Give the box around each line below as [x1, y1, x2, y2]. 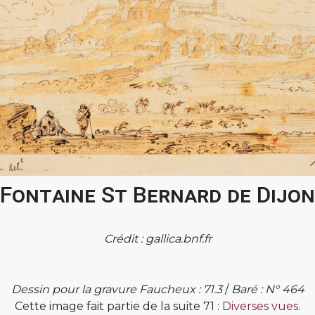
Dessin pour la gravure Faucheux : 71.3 [11, 283, 222, 296]
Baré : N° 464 [231, 283, 304, 296]
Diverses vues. [222, 300, 300, 313]
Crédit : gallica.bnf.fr [103, 232, 212, 245]
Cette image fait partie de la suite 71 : [15, 300, 222, 313]
